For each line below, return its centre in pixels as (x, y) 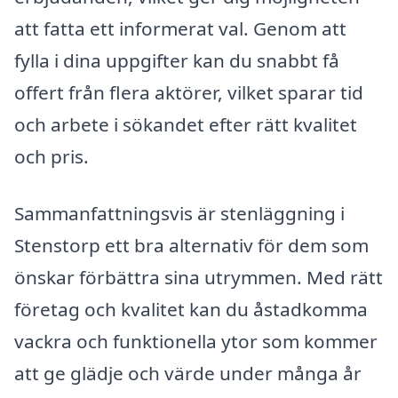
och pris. (52, 156)
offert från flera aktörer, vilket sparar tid (189, 92)
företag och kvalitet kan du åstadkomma (191, 309)
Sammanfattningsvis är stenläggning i (179, 213)
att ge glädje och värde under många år (188, 373)
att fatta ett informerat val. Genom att (180, 28)
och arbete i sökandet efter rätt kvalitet (186, 124)
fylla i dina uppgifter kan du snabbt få (177, 60)
